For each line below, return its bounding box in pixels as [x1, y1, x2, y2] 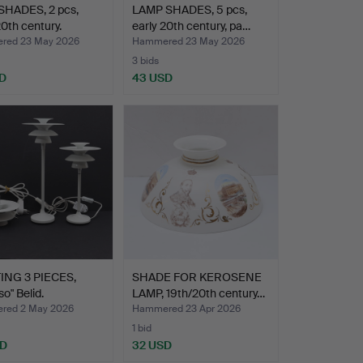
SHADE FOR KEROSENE [131, 269, 262, 284]
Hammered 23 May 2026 [131, 34, 245, 48]
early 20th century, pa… [131, 18, 250, 33]
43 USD [131, 70, 173, 85]
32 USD [131, 337, 172, 352]
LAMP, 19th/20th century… [131, 285, 265, 301]
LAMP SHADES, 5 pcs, [131, 2, 247, 17]
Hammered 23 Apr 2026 [131, 301, 241, 315]
